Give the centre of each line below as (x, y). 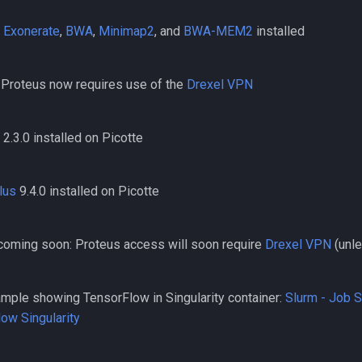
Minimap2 (126, 31)
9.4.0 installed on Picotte (88, 191)
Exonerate (32, 31)
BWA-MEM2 (218, 31)
